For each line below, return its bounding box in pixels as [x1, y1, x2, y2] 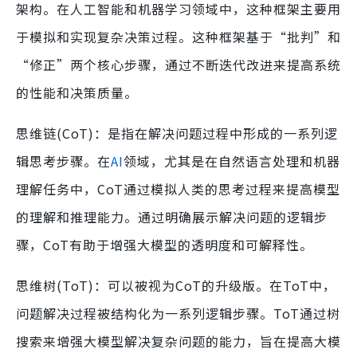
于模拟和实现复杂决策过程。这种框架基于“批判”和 [16, 27, 341, 47]
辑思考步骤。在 [16, 151, 111, 171]
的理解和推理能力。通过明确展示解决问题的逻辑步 [16, 207, 328, 227]
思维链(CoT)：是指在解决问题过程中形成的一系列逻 [16, 124, 338, 143]
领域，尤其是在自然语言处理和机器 [124, 151, 340, 171]
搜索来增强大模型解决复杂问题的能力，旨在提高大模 [16, 331, 341, 351]
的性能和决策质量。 [16, 83, 138, 103]
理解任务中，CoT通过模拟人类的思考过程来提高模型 [16, 179, 340, 199]
